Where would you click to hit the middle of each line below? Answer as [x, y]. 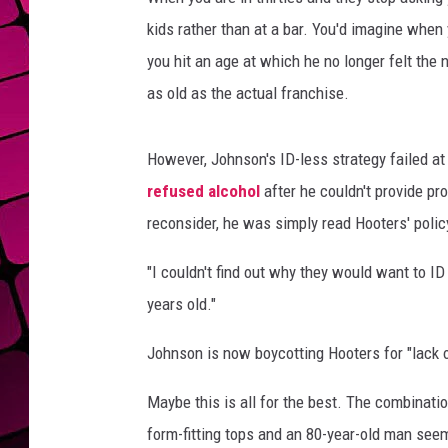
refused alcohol [203, 191]
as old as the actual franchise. [248, 93]
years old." [181, 304]
